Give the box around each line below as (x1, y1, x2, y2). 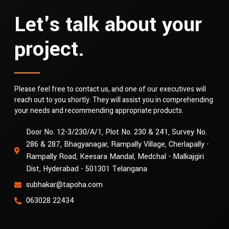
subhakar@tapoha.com (26, 179, 103, 191)
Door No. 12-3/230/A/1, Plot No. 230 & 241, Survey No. (26, 127, 207, 138)
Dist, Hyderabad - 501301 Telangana (26, 164, 147, 175)
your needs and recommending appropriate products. (14, 105, 184, 117)
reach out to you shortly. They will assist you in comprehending (14, 95, 213, 106)
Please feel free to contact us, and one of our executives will (14, 84, 206, 95)
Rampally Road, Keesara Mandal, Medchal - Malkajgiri (26, 151, 204, 163)
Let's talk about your (14, 10, 202, 40)
